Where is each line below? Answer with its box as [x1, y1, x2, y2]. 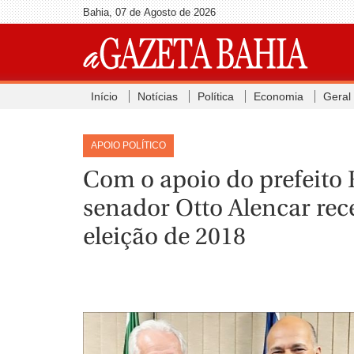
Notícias [137, 90, 178, 103]
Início [90, 90, 118, 103]
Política [197, 90, 234, 103]
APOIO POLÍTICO [90, 139, 166, 151]
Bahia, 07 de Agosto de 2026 [82, 6, 216, 18]
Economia [253, 90, 303, 103]
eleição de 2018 [82, 222, 246, 250]
